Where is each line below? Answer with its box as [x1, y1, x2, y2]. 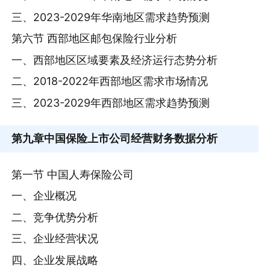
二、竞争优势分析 [11, 210, 99, 224]
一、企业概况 [11, 189, 77, 202]
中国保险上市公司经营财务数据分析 [44, 132, 218, 145]
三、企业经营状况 [11, 232, 99, 245]
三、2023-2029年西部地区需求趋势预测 [11, 96, 210, 109]
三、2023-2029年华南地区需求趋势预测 [11, 10, 210, 24]
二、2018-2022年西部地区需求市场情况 [11, 75, 209, 88]
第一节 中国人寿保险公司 [11, 168, 134, 181]
